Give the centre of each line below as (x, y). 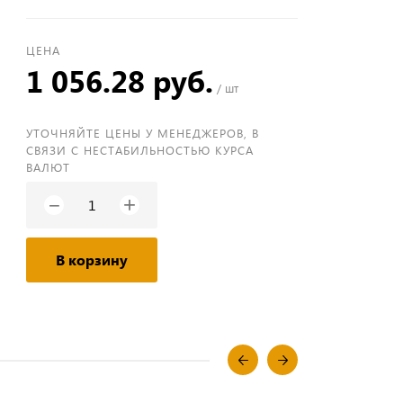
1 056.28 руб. (120, 81)
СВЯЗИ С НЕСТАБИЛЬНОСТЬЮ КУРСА (140, 150)
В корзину (92, 260)
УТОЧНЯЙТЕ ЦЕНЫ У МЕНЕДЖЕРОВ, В (143, 133)
